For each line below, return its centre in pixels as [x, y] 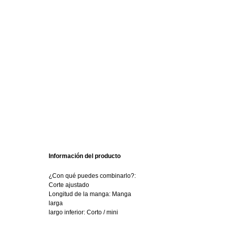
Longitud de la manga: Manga [90, 194]
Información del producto [85, 156]
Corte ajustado [69, 185]
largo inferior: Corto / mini [83, 212]
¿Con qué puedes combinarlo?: [92, 176]
